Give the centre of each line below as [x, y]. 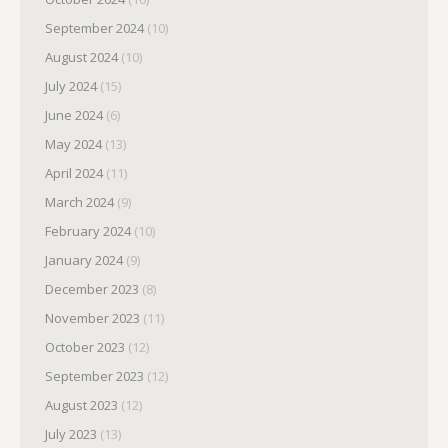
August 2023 [81, 405]
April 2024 [74, 173]
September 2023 [94, 376]
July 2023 [71, 434]
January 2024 [84, 260]
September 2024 [94, 28]
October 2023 [85, 347]
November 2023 [92, 318]
